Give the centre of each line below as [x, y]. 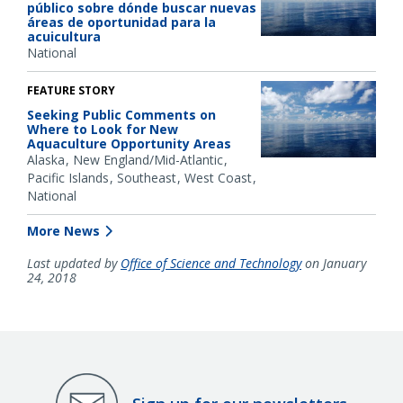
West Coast [218, 177]
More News [63, 230]
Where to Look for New [103, 129]
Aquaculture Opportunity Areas [129, 143]
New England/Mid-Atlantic [148, 159]
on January [334, 263]
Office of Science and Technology [211, 263]
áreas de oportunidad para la [121, 22]
